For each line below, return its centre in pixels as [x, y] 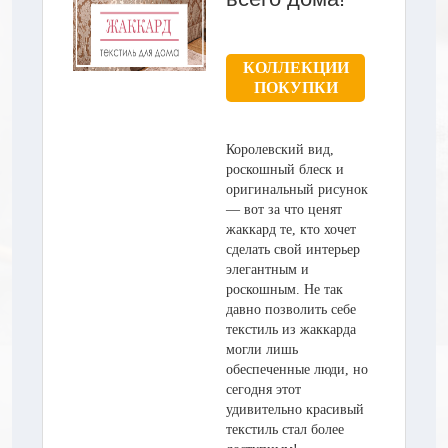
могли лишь [262, 349]
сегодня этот [263, 389]
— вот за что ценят [284, 209]
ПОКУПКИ [295, 87]
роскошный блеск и [285, 169]
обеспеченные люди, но [297, 369]
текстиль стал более [285, 429]
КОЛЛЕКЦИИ [295, 67]
